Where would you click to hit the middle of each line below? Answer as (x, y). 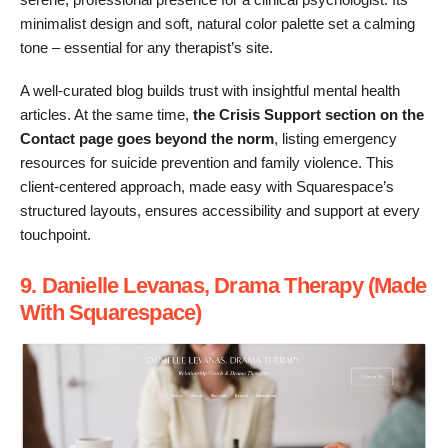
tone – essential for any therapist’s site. (146, 47)
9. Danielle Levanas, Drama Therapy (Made (223, 285)
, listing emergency (335, 138)
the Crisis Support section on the (308, 114)
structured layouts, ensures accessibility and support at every (220, 210)
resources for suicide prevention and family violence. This (207, 162)
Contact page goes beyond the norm (147, 138)
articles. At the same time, (106, 114)
